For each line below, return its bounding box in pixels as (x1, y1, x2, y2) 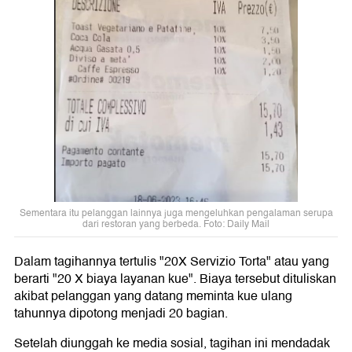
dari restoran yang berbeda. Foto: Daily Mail (82, 217, 269, 233)
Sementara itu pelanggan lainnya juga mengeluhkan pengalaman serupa (19, 206, 333, 222)
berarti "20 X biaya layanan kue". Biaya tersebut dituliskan (14, 269, 336, 290)
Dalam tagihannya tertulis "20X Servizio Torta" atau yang (14, 251, 329, 273)
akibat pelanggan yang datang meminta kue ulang (14, 286, 292, 307)
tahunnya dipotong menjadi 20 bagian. (14, 303, 228, 324)
